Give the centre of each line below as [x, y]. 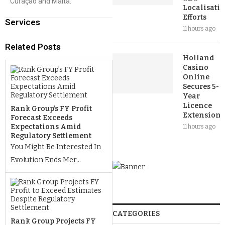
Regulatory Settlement [51, 136]
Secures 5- [201, 87]
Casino [196, 68]
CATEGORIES [136, 214]
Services [23, 22]
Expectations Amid [46, 127]
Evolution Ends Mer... [46, 160]
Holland [198, 58]
